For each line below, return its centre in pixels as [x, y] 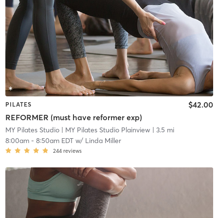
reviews [72, 151]
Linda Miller [103, 140]
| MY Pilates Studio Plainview [105, 130]
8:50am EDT [54, 140]
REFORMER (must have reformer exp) [73, 117]
